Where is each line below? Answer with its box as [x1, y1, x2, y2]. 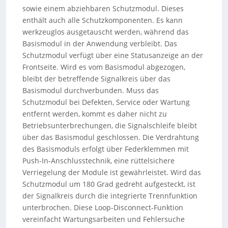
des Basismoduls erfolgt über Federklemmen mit [22, 144, 189, 154]
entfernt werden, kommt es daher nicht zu [22, 109, 167, 119]
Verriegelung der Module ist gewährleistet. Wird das [22, 167, 202, 177]
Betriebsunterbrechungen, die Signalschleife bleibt [22, 121, 197, 130]
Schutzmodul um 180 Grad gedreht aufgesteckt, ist [22, 179, 196, 189]
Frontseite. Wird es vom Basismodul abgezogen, [22, 62, 186, 72]
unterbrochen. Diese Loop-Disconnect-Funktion [22, 203, 184, 212]
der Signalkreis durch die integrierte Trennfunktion [22, 191, 198, 201]
